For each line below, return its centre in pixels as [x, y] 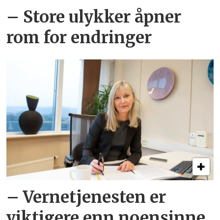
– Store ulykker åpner [94, 17]
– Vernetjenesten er [86, 197]
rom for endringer [79, 38]
